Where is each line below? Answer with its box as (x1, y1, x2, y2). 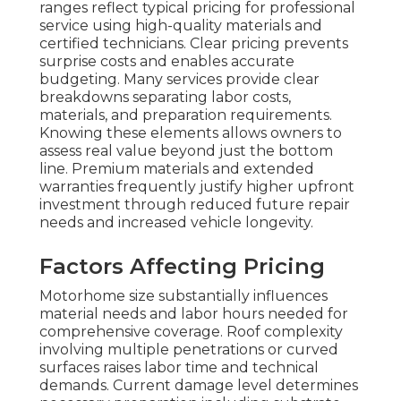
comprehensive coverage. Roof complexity (39, 323, 343, 341)
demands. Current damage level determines (39, 377, 358, 395)
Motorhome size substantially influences (39, 287, 328, 305)
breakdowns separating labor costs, (39, 89, 291, 107)
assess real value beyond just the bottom (39, 142, 333, 160)
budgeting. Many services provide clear (39, 71, 320, 89)
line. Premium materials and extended (39, 160, 314, 178)
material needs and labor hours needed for (39, 305, 348, 323)
